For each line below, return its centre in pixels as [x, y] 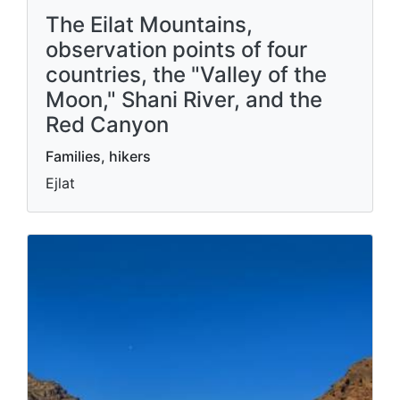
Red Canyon [107, 125]
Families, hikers [98, 156]
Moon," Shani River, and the [184, 100]
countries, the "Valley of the [186, 75]
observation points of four [176, 50]
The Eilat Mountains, [149, 25]
